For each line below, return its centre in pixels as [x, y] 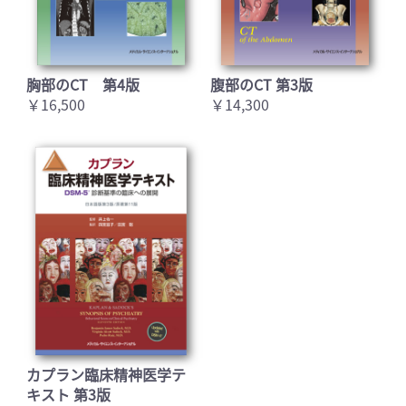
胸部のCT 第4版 [82, 85]
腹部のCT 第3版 [261, 85]
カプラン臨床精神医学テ [106, 375]
